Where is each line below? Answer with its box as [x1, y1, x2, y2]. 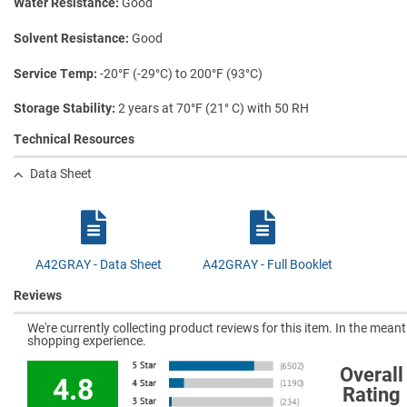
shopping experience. [27, 333, 146, 348]
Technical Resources [14, 132, 134, 147]
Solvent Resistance [14, 30, 125, 45]
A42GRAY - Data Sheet [35, 257, 162, 273]
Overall [339, 362, 403, 386]
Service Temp [14, 65, 94, 81]
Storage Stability [14, 101, 112, 116]
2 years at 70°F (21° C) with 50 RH [118, 101, 309, 116]
